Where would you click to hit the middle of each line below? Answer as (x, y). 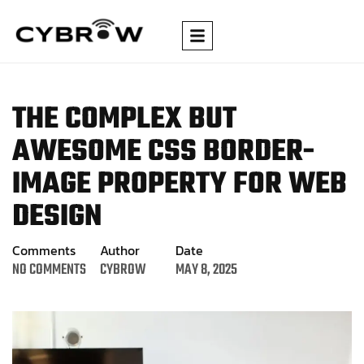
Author (120, 250)
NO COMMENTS (49, 270)
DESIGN (57, 217)
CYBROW (123, 270)
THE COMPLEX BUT (124, 119)
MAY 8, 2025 (207, 270)
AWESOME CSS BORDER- (163, 152)
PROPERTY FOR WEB (219, 184)
